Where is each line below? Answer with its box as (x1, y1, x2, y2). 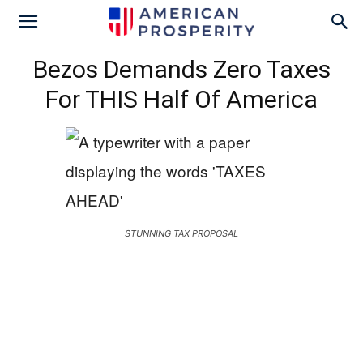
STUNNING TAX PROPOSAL (125, 228, 238, 239)
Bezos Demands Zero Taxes (32, 55, 331, 83)
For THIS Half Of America (45, 85, 318, 113)
